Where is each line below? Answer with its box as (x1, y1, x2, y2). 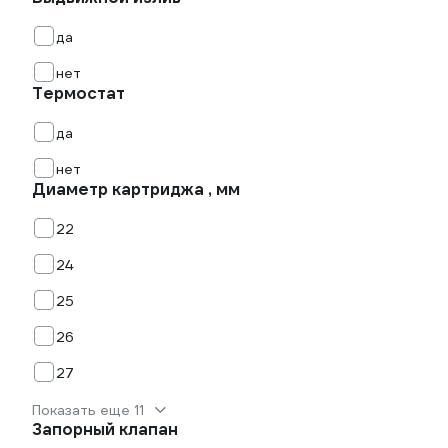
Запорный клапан (32, 419, 178, 440)
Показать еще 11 (32, 401, 144, 419)
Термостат (32, 83, 125, 104)
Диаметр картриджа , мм (32, 179, 240, 200)
